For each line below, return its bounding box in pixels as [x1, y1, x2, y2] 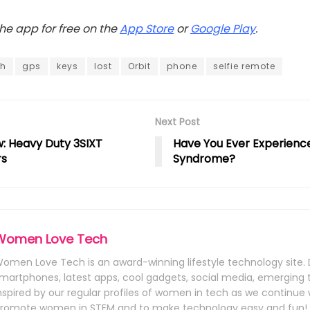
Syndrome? [173, 151, 235, 167]
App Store [120, 21, 174, 37]
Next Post [155, 115, 200, 129]
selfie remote [213, 60, 275, 73]
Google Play [190, 21, 255, 37]
